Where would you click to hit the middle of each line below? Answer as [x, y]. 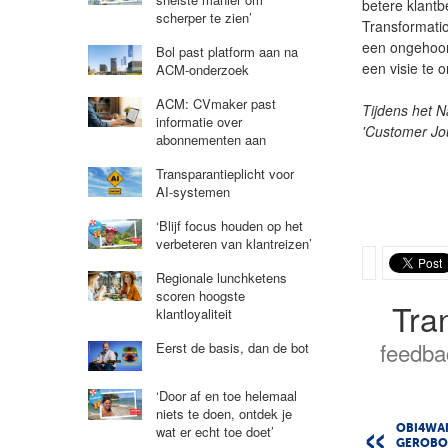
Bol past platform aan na [226, 51]
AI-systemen [192, 191]
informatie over [198, 121]
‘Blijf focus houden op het [229, 225]
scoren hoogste [200, 295]
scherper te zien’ [203, 17]
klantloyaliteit [193, 313]
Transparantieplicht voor [224, 173]
